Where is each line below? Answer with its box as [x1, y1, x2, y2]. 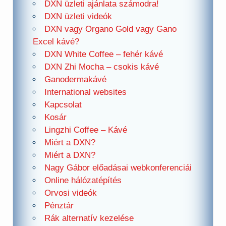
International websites [44, 87, 127, 97]
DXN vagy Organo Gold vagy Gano [44, 24, 177, 34]
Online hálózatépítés [44, 176, 122, 186]
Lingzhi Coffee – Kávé [44, 125, 127, 135]
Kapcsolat [44, 100, 82, 110]
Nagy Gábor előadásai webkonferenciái [44, 163, 192, 173]
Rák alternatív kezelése [44, 213, 134, 223]
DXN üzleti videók [44, 12, 112, 22]
